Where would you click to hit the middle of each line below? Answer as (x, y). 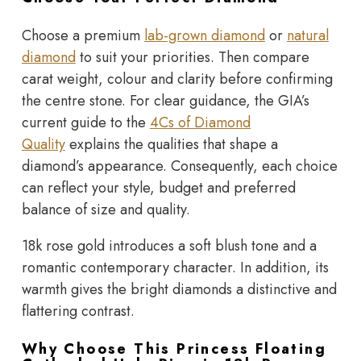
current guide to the (85, 122)
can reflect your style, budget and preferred (158, 187)
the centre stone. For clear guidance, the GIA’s (165, 100)
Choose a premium (83, 35)
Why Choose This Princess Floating (174, 349)
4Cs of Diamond (200, 122)
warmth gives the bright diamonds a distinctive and (179, 289)
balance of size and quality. (106, 209)
